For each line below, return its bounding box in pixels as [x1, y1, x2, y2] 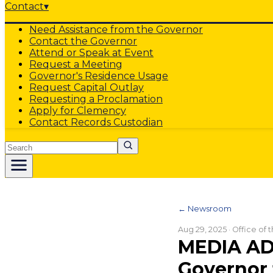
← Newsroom [178, 204, 232, 213]
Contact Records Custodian [29, 116, 163, 128]
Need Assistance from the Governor [29, 24, 203, 35]
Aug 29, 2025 [178, 225, 227, 234]
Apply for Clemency [29, 105, 126, 116]
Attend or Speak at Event [29, 47, 154, 58]
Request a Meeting [29, 58, 122, 70]
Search [4, 137, 38, 149]
